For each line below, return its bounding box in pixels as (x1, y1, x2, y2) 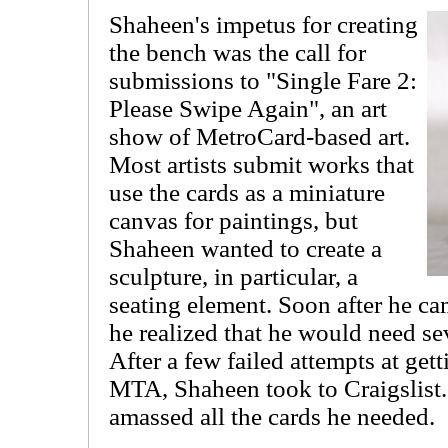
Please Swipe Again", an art (109, 95, 387, 122)
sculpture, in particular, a (109, 263, 358, 290)
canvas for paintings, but (109, 207, 358, 234)
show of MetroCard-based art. (109, 123, 410, 150)
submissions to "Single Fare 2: (109, 67, 417, 94)
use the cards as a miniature (109, 179, 385, 206)
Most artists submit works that (109, 151, 414, 178)
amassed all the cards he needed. (109, 403, 435, 430)
